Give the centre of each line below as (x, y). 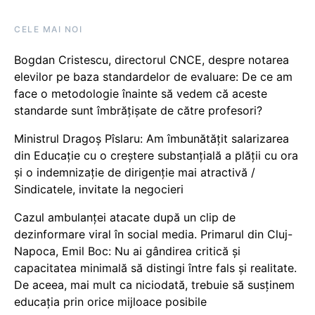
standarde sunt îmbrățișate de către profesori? (138, 110)
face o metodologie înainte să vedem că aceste (141, 94)
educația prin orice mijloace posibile (110, 302)
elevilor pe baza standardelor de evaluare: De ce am (153, 77)
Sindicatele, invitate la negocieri (99, 189)
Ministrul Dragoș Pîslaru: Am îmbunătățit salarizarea (152, 139)
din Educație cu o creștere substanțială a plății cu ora (156, 155)
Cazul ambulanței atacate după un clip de (125, 217)
